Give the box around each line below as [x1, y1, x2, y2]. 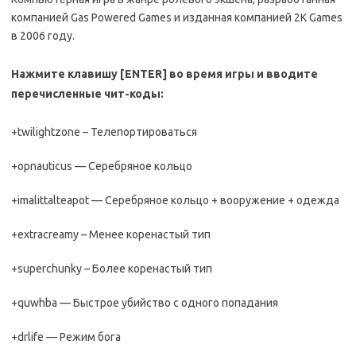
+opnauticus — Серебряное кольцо [11, 160, 192, 172]
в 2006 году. [11, 29, 75, 42]
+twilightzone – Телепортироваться [11, 126, 197, 138]
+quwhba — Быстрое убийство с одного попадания [11, 296, 278, 309]
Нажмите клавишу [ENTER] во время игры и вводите [11, 68, 318, 80]
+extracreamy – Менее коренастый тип [11, 228, 211, 241]
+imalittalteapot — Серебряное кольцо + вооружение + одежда [11, 194, 339, 207]
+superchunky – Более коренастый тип [11, 262, 212, 275]
